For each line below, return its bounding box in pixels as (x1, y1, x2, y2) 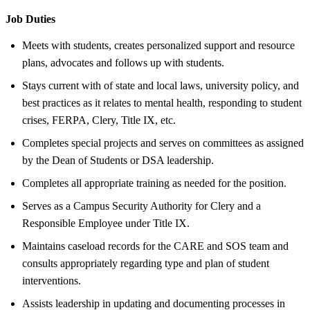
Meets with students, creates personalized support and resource (22, 39, 295, 51)
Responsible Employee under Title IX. (22, 217, 190, 229)
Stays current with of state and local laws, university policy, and (22, 79, 299, 91)
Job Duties (6, 12, 55, 25)
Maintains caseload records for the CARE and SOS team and (22, 239, 289, 252)
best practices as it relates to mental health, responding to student (22, 96, 302, 109)
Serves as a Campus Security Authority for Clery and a (22, 199, 261, 212)
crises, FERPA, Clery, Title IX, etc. (22, 113, 176, 126)
